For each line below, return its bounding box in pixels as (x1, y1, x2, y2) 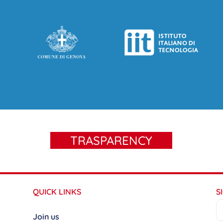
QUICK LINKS (32, 186, 81, 197)
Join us (32, 211, 59, 222)
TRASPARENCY (70, 132, 153, 148)
